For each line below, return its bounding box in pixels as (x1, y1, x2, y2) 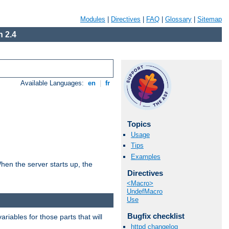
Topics (127, 120, 151, 128)
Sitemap (197, 15, 222, 23)
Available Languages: (20, 79, 86, 87)
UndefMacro (127, 188, 163, 196)
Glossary (165, 15, 192, 23)
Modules (80, 15, 105, 23)
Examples (131, 152, 161, 161)
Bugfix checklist (127, 212, 185, 221)
